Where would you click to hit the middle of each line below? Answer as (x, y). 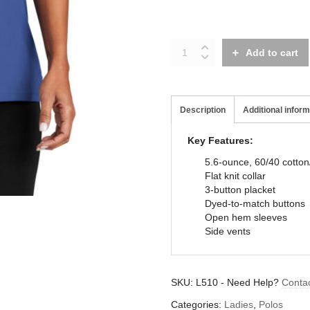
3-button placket (240, 190)
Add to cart (272, 53)
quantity (188, 59)
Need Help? (255, 282)
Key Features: (221, 140)
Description (203, 110)
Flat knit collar (236, 176)
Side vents (228, 231)
